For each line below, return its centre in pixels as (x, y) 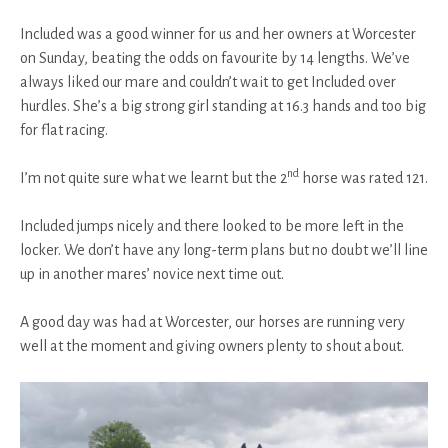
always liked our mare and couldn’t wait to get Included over (208, 82)
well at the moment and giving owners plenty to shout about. (212, 346)
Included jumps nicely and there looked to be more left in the (212, 226)
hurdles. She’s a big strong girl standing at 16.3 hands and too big (223, 106)
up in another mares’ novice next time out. (152, 274)
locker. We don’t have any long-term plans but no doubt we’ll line (224, 250)
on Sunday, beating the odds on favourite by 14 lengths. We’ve (215, 58)
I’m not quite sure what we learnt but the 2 (153, 178)
